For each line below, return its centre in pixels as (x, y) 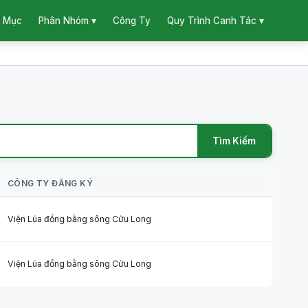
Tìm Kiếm (234, 141)
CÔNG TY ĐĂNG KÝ (50, 183)
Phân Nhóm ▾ (67, 21)
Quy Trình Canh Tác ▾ (216, 21)
